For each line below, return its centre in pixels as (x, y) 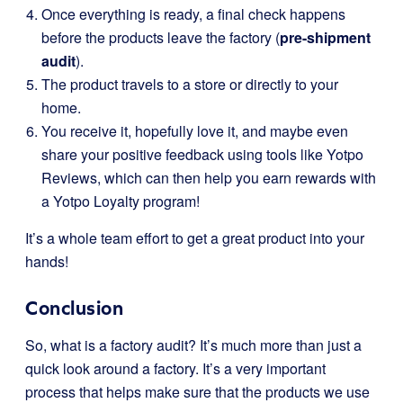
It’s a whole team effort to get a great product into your (195, 238)
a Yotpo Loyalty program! (121, 201)
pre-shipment (325, 37)
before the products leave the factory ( (161, 37)
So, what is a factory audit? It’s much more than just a (193, 345)
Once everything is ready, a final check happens (193, 14)
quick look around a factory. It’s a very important (175, 368)
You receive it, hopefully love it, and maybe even (195, 131)
